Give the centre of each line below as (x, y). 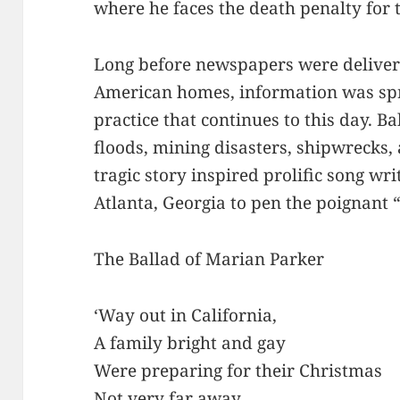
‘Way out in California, (186, 315)
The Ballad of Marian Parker (209, 258)
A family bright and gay (190, 342)
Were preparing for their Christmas (238, 370)
